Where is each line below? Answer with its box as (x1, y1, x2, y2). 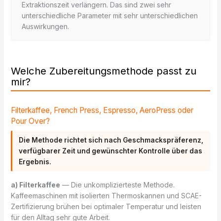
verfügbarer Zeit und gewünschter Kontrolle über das (19, 147, 203, 155)
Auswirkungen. (21, 22, 69, 31)
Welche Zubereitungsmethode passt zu (10, 65, 196, 77)
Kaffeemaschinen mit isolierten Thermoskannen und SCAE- (10, 191, 202, 200)
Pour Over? (10, 116, 50, 126)
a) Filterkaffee (10, 180, 60, 189)
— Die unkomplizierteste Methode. (60, 180, 175, 189)
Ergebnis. (19, 158, 52, 166)
